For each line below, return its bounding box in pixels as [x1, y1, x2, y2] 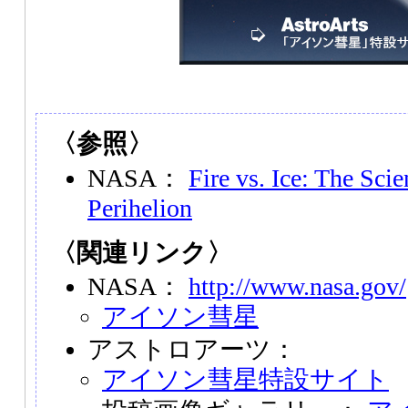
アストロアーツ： [87, 334, 297, 363]
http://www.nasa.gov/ [189, 272, 406, 301]
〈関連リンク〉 [51, 238, 232, 267]
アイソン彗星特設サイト [102, 364, 389, 393]
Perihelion [87, 193, 192, 222]
